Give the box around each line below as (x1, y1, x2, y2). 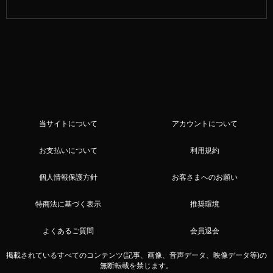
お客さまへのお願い (172, 172, 238, 182)
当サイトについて (39, 119, 97, 128)
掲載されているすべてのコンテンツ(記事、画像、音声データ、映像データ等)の (6, 250, 267, 260)
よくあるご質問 (43, 226, 94, 235)
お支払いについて (39, 146, 97, 155)
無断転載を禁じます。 (100, 261, 173, 270)
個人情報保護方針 (39, 172, 97, 182)
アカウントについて (172, 119, 238, 128)
